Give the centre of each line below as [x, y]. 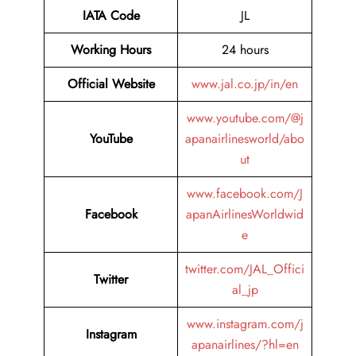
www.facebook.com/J [245, 194]
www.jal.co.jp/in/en [245, 84]
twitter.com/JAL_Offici [245, 269]
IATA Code [111, 16]
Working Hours [111, 50]
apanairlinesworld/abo [245, 139]
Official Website [111, 84]
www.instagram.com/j [245, 324]
